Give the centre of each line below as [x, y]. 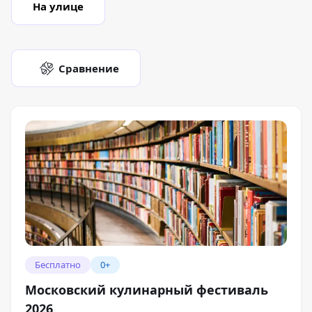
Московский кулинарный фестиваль [147, 289]
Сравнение [89, 68]
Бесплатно [58, 264]
